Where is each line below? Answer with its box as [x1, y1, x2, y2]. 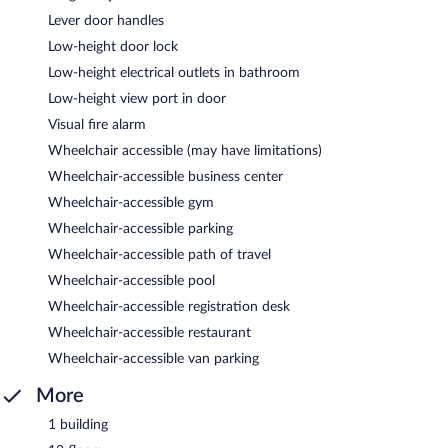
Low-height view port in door [48, 91, 226, 106]
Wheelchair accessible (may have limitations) [48, 143, 322, 158]
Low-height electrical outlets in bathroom [48, 65, 300, 80]
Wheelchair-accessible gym [48, 195, 214, 210]
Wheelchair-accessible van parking [48, 351, 259, 366]
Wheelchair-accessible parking [48, 221, 233, 236]
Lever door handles [48, 13, 164, 28]
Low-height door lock [48, 39, 178, 54]
